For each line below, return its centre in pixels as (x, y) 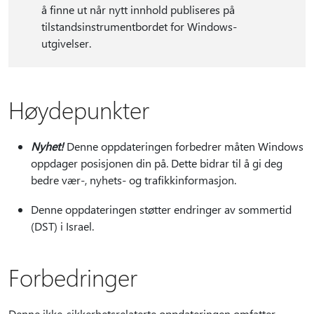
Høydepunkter (79, 109)
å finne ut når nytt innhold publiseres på (138, 9)
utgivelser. (66, 43)
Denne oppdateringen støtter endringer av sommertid (161, 209)
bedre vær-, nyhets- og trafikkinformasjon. (134, 180)
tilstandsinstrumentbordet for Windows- (139, 26)
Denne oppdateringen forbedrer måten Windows (184, 146)
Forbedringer (73, 277)
